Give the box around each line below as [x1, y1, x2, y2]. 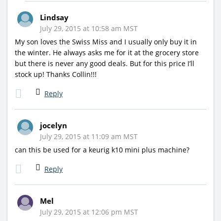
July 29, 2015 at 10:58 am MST [40, 23, 138, 33]
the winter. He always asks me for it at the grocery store [15, 47, 199, 57]
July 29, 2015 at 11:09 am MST [40, 131, 138, 141]
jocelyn [40, 120, 67, 130]
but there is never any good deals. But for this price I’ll [15, 58, 194, 68]
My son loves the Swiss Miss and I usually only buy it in [15, 37, 197, 46]
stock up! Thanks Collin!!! [15, 69, 97, 79]
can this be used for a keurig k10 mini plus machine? [15, 145, 189, 154]
